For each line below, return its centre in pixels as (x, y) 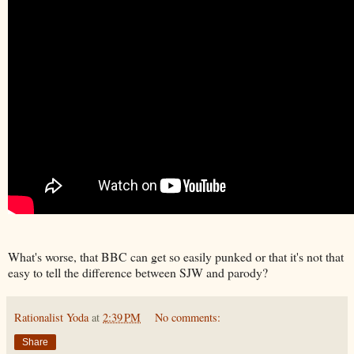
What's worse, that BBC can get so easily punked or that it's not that (176, 256)
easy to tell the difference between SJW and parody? (138, 272)
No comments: (188, 317)
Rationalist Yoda (51, 317)
